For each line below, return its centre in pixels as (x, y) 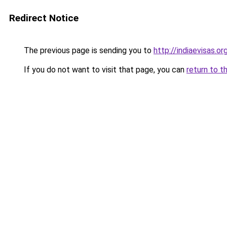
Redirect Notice (44, 18)
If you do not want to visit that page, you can (104, 70)
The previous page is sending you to (88, 50)
